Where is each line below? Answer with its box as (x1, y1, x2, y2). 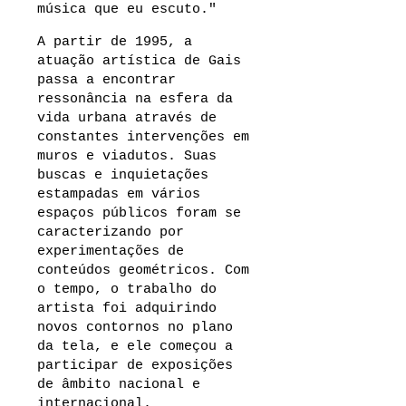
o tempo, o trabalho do (37, 282, 217, 297)
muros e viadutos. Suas (37, 149, 217, 164)
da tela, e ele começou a (37, 339, 233, 354)
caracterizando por (37, 225, 184, 240)
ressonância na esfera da (37, 92, 233, 107)
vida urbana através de (37, 111, 217, 126)
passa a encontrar (37, 72, 176, 88)
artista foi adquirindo (37, 301, 217, 316)
